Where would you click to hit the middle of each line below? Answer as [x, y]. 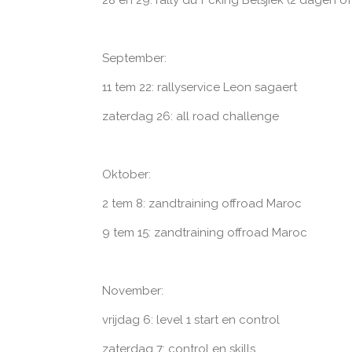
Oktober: [126, 174]
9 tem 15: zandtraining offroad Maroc [204, 232]
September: [134, 58]
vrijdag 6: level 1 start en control [191, 319]
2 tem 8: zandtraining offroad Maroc [202, 203]
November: [132, 290]
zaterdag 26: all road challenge [190, 116]
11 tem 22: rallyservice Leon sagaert [199, 87]
